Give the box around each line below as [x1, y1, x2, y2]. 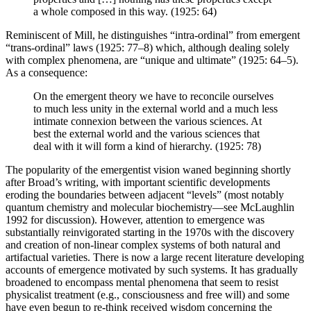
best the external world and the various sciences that [33, 127, 260, 140]
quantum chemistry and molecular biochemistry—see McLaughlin [6, 201, 294, 213]
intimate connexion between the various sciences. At [33, 115, 262, 127]
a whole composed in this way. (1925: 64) [33, 5, 217, 17]
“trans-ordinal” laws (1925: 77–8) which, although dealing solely [6, 41, 289, 53]
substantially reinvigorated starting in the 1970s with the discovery [6, 226, 294, 238]
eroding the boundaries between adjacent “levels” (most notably [6, 188, 284, 201]
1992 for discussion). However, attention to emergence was [6, 213, 264, 226]
